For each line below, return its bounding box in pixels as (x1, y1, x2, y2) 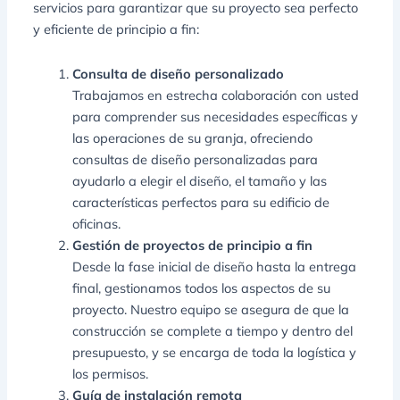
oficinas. (72, 214, 121, 232)
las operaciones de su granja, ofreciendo (72, 129, 313, 146)
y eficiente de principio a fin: (33, 21, 200, 38)
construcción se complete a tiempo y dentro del (72, 321, 354, 339)
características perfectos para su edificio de (72, 193, 330, 211)
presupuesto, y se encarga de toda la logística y (72, 343, 357, 361)
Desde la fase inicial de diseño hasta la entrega (72, 257, 357, 275)
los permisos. (72, 364, 149, 382)
